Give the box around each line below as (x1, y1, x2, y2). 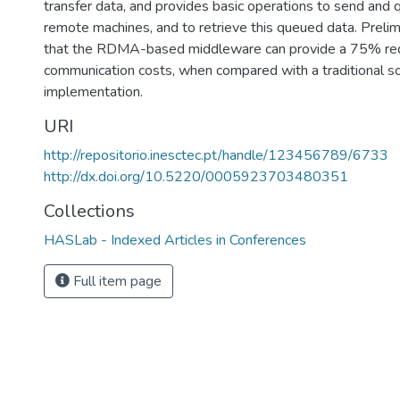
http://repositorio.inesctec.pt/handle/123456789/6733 (44, 146, 388, 165)
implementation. (44, 82, 143, 102)
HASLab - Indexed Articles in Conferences (44, 230, 306, 250)
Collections (44, 199, 135, 223)
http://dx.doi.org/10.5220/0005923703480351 (44, 167, 348, 187)
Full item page (70, 271, 162, 291)
